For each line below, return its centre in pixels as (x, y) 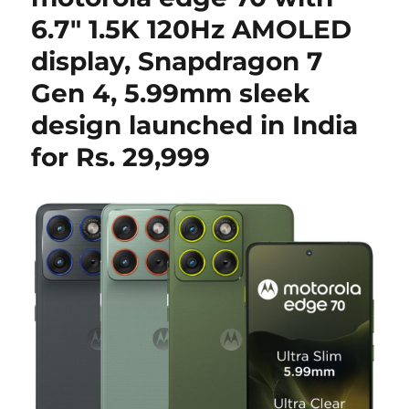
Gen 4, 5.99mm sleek (171, 93)
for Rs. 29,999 (121, 157)
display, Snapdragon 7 (177, 61)
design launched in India (195, 125)
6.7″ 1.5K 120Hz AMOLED (192, 29)
